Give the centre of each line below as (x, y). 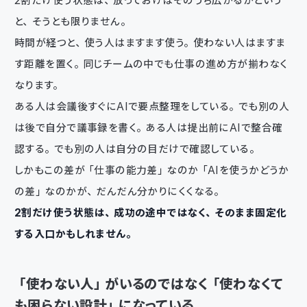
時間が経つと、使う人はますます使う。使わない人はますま (150, 42)
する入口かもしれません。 (75, 234)
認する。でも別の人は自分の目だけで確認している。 (137, 149)
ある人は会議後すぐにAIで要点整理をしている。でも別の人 (152, 106)
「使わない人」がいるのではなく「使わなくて (149, 284)
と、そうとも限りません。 (72, 21)
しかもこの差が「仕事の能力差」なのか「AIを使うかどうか (152, 170)
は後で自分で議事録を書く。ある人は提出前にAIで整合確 (149, 127)
